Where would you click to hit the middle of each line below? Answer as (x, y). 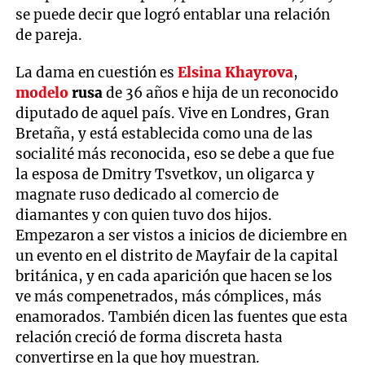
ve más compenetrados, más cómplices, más (169, 296)
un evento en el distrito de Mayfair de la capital (177, 255)
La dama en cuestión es (97, 72)
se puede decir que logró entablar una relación (173, 14)
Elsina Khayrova (236, 72)
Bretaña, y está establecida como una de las (165, 133)
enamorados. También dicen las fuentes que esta (182, 317)
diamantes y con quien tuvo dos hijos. (144, 215)
